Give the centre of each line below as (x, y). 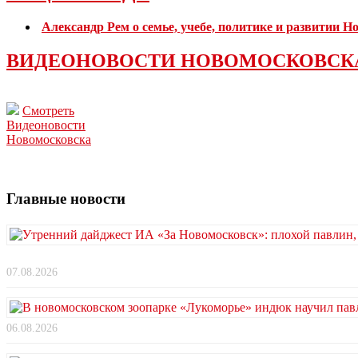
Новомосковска (49, 139)
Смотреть (48, 110)
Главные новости (66, 199)
